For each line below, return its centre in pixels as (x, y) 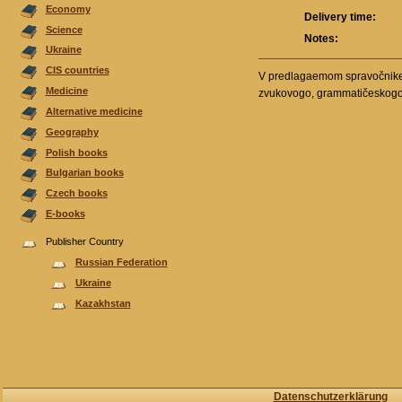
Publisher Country (84, 242)
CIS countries (77, 70)
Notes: (322, 39)
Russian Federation (121, 262)
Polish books (76, 152)
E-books (65, 214)
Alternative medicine (94, 111)
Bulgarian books (84, 173)
